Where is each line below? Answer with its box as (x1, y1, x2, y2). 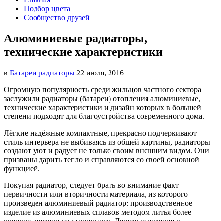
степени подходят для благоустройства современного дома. (4, 111, 204, 120)
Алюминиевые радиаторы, (4, 32, 147, 45)
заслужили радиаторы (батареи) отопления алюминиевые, (4, 94, 200, 103)
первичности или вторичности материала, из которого (4, 189, 188, 198)
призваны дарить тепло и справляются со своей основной (4, 155, 199, 164)
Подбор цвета (24, 4, 70, 13)
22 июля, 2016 (76, 68, 124, 77)
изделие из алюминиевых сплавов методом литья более (4, 207, 191, 216)
